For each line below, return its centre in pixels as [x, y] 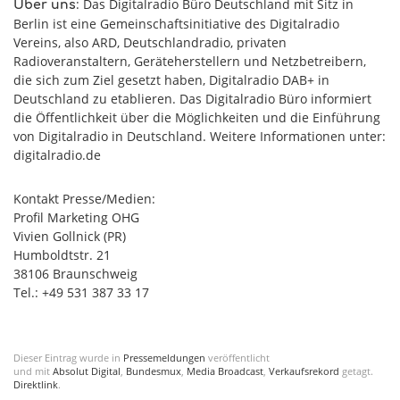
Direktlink [36, 384]
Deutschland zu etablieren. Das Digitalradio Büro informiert [192, 98]
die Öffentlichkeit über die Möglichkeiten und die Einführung [197, 117]
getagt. [356, 371]
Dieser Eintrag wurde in [68, 358]
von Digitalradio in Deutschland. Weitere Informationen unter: [200, 136]
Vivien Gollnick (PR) [70, 236]
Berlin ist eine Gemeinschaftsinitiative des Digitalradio [176, 23]
